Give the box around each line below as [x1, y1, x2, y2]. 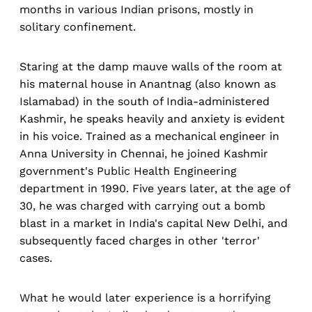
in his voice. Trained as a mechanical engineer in [19, 130, 279, 143]
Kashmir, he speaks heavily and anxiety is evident [19, 112, 285, 126]
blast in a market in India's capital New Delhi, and [19, 217, 288, 231]
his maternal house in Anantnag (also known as [19, 77, 276, 91]
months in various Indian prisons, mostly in [19, 3, 253, 17]
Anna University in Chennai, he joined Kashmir [19, 147, 268, 161]
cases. [19, 251, 52, 265]
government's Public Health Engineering [19, 164, 237, 178]
